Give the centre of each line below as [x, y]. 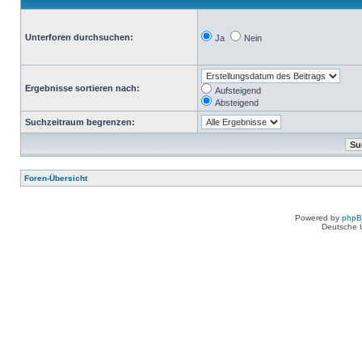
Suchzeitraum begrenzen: [80, 122]
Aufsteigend [238, 90]
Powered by [318, 218]
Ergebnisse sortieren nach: [82, 88]
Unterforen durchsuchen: [79, 37]
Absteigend [237, 103]
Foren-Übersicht [56, 178]
